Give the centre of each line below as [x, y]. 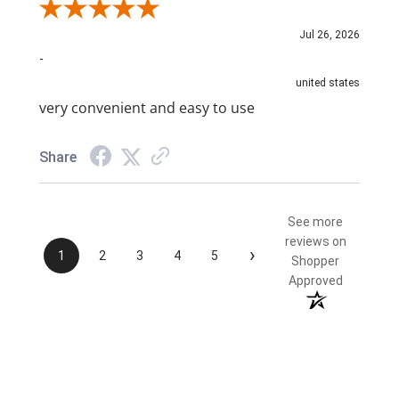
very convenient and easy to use [147, 108]
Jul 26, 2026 [330, 35]
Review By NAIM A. [90, 10]
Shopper [315, 261]
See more [315, 222]
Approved [315, 281]
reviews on [315, 242]
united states [328, 83]
